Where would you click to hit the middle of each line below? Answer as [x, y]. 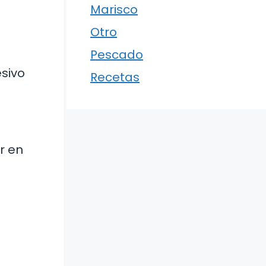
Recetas [115, 77]
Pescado [117, 55]
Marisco [114, 10]
